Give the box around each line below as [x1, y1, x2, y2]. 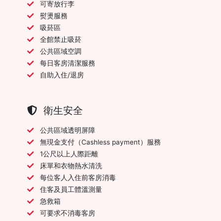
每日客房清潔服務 [40, 59, 95, 67]
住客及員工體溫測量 [40, 185, 102, 193]
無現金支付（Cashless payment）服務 [40, 138, 161, 146]
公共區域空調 [40, 47, 81, 55]
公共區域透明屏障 [40, 126, 95, 134]
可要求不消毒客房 [40, 209, 95, 217]
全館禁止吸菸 [40, 35, 81, 43]
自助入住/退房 [40, 71, 84, 79]
